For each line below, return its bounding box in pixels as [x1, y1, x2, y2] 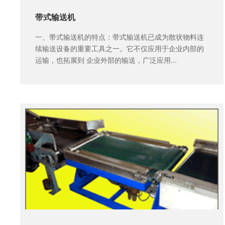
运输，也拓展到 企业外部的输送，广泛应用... [35, 55, 177, 65]
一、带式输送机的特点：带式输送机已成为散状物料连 [35, 32, 204, 42]
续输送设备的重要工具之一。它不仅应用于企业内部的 [35, 43, 204, 53]
